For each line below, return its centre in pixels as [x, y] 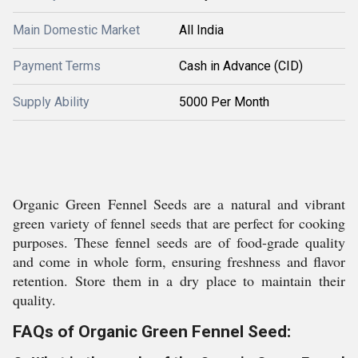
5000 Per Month [224, 102]
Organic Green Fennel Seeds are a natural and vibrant [179, 204]
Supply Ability [51, 102]
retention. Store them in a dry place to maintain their [179, 280]
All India [201, 30]
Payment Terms [57, 66]
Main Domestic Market [76, 30]
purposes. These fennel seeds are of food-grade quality [179, 242]
